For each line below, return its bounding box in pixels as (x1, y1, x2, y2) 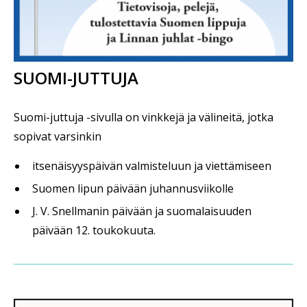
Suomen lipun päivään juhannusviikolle (32, 181, 234, 196)
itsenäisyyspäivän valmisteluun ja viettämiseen (32, 158, 271, 173)
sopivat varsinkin (14, 129, 101, 144)
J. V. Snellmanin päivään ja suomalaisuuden (32, 204, 251, 219)
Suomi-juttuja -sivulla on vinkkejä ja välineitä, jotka (14, 110, 273, 125)
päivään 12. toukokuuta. (32, 223, 156, 238)
